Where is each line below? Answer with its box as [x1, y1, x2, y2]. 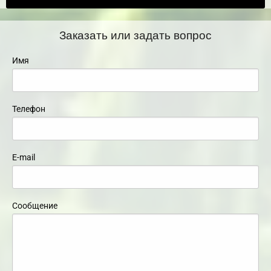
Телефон [12, 103, 45, 114]
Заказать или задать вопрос [59, 25, 212, 42]
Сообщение [12, 200, 57, 211]
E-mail [12, 152, 35, 162]
